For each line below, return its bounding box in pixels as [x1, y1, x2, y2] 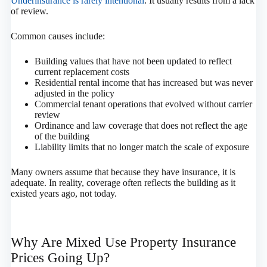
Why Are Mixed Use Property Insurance [10, 235, 236, 250]
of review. [10, 6, 48, 17]
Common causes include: [10, 31, 105, 42]
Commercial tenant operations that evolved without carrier [34, 99, 252, 110]
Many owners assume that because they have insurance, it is [10, 167, 235, 178]
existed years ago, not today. [10, 188, 117, 199]
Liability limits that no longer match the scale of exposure [34, 142, 249, 153]
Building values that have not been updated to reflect [34, 56, 232, 67]
